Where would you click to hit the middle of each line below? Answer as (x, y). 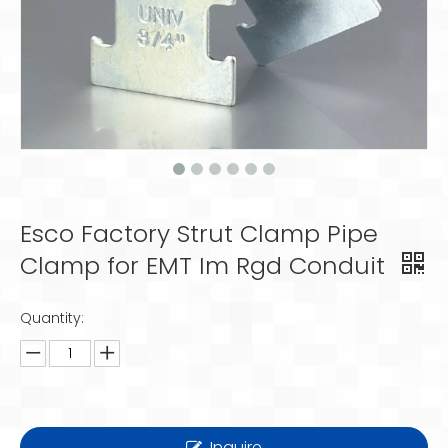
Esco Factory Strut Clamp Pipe (199, 233)
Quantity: (52, 318)
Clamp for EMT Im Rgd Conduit (206, 265)
